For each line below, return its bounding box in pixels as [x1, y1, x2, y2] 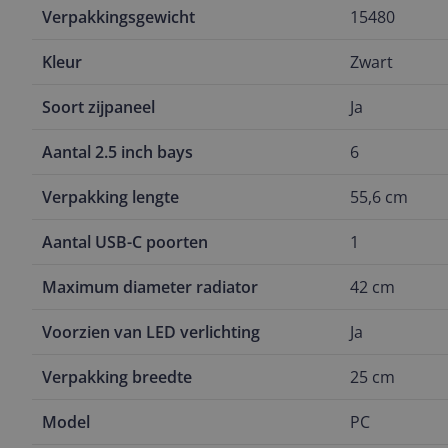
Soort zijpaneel [42, 96, 155, 118]
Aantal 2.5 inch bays [42, 141, 193, 163]
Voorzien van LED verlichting [42, 321, 260, 343]
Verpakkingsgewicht [42, 6, 195, 28]
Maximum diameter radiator [42, 276, 258, 298]
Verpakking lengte [42, 186, 179, 208]
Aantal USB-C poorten [42, 231, 208, 253]
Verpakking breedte [42, 366, 192, 388]
